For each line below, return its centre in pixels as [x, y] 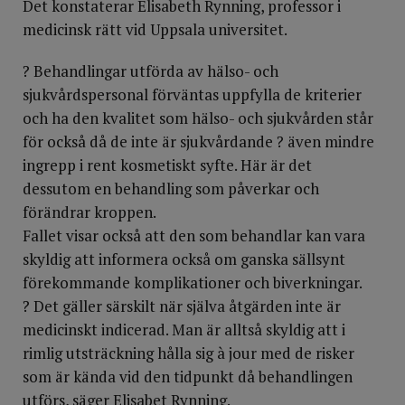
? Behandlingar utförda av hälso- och [151, 71]
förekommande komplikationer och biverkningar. [193, 283]
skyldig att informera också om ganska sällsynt [184, 259]
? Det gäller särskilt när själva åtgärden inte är [182, 306]
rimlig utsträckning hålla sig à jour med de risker [188, 353]
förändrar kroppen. [89, 212]
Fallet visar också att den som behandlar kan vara [194, 235]
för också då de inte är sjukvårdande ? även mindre [198, 141]
